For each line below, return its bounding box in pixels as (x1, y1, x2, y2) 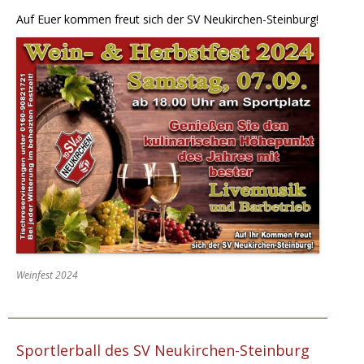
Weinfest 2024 (16, 267, 78, 282)
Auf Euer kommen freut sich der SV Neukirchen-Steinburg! (16, 11, 318, 27)
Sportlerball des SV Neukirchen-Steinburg (16, 340, 310, 360)
